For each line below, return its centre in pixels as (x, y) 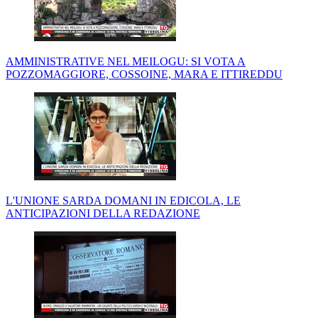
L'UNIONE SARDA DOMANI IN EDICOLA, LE (123, 201)
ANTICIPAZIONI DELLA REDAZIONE (103, 214)
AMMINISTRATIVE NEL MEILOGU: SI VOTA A (126, 62)
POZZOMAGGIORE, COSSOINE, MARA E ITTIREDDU (144, 75)
